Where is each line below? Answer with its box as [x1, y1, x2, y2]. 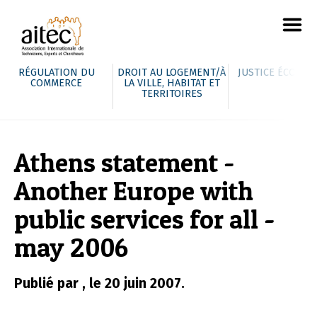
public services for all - [14, 203, 275, 235]
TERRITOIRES [141, 88, 202, 100]
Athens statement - [14, 146, 234, 178]
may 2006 [14, 231, 128, 263]
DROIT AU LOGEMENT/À [117, 67, 226, 79]
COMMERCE [30, 77, 82, 89]
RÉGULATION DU [18, 67, 95, 79]
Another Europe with [14, 175, 253, 207]
